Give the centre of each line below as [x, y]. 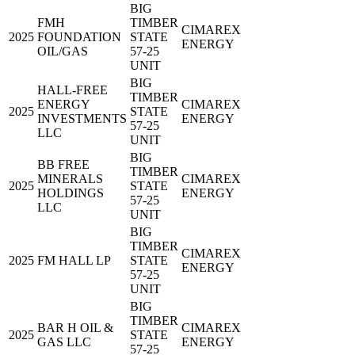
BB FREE [63, 165]
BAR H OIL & [75, 328]
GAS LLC [64, 342]
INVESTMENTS [82, 119]
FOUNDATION [79, 37]
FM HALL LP [74, 261]
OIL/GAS [63, 52]
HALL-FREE [73, 90]
